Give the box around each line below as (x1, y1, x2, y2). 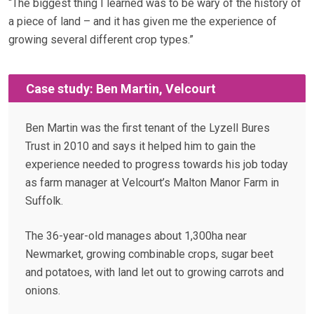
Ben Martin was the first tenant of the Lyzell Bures (25, 121, 270, 135)
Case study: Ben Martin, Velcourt (26, 81, 216, 96)
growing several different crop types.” (8, 33, 193, 47)
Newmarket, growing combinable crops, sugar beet (25, 247, 273, 261)
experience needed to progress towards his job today (25, 158, 288, 172)
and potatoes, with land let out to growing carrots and (25, 266, 284, 280)
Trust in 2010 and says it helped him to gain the (25, 139, 256, 153)
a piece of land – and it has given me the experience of (8, 15, 277, 29)
